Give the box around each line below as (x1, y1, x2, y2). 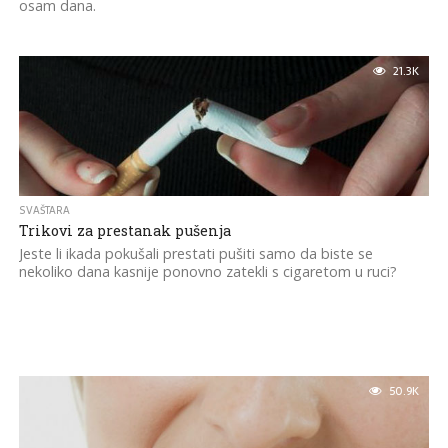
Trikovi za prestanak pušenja (18, 221, 231, 240)
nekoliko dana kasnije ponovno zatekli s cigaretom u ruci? (18, 262, 397, 281)
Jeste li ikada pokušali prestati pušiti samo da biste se (18, 244, 373, 263)
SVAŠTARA (18, 202, 70, 219)
